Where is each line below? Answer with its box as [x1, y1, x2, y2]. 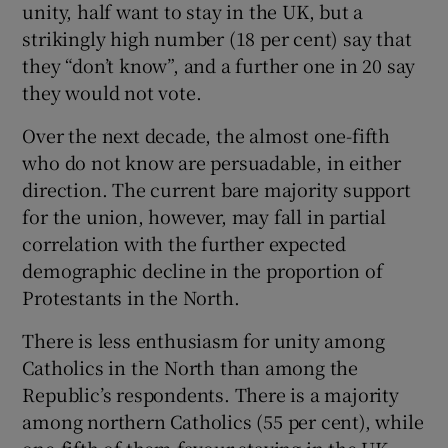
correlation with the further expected [22, 230, 347, 257]
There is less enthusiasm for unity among [22, 327, 385, 354]
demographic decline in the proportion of [22, 257, 383, 284]
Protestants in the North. [22, 284, 240, 311]
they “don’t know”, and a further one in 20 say [22, 52, 416, 79]
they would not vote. [22, 79, 202, 106]
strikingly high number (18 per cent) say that [22, 25, 412, 52]
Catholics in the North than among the [22, 354, 359, 381]
